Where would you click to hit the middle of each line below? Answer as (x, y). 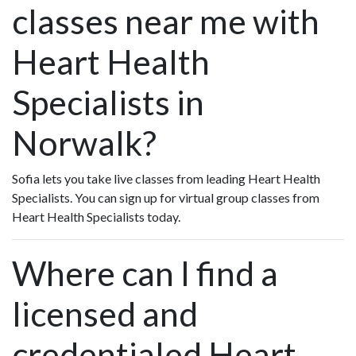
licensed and (105, 314)
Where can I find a (145, 273)
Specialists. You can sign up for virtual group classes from (166, 198)
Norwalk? (84, 143)
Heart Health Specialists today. (96, 217)
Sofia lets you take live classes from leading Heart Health (166, 179)
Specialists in (108, 103)
